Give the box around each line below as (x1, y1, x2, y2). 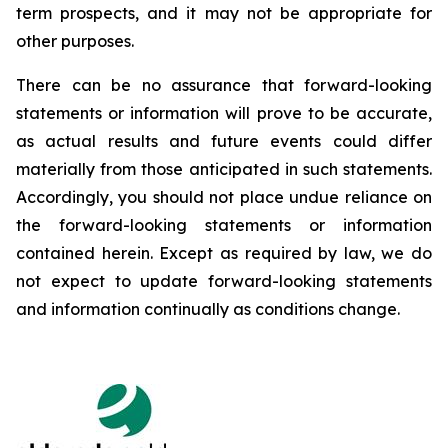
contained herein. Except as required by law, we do (16, 243, 432, 263)
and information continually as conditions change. (16, 299, 400, 319)
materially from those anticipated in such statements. (16, 159, 432, 179)
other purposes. (16, 31, 134, 51)
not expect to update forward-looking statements (16, 271, 432, 291)
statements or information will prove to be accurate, (16, 103, 432, 123)
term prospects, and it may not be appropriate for (16, 3, 432, 23)
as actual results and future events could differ (16, 131, 432, 151)
